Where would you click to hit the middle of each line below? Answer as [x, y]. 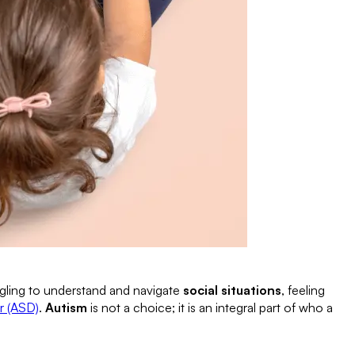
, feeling [303, 290]
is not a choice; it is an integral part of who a [210, 307]
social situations [232, 290]
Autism [66, 307]
